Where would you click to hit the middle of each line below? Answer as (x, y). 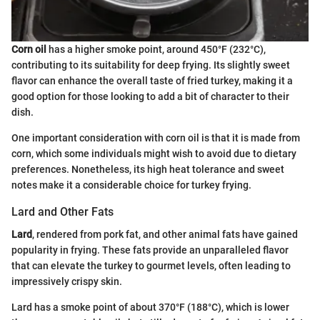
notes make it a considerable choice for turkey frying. (131, 185)
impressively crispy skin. (67, 281)
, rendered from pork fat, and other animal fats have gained (165, 234)
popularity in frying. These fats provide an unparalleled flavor (150, 250)
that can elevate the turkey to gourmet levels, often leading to (151, 265)
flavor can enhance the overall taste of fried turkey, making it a (152, 80)
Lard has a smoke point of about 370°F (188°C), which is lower (150, 307)
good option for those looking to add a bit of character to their (150, 96)
